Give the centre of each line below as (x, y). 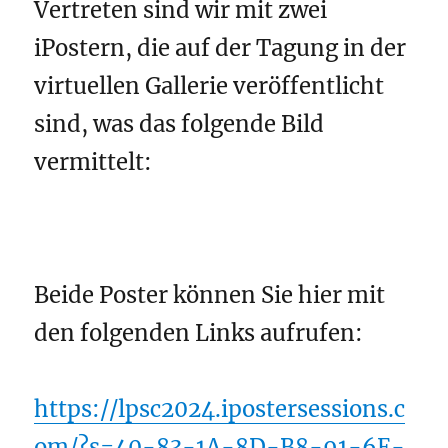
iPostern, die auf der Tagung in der (220, 48)
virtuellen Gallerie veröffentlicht (209, 86)
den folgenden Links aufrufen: (199, 332)
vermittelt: (93, 162)
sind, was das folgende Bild (179, 124)
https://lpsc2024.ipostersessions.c (220, 409)
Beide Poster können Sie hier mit (210, 294)
